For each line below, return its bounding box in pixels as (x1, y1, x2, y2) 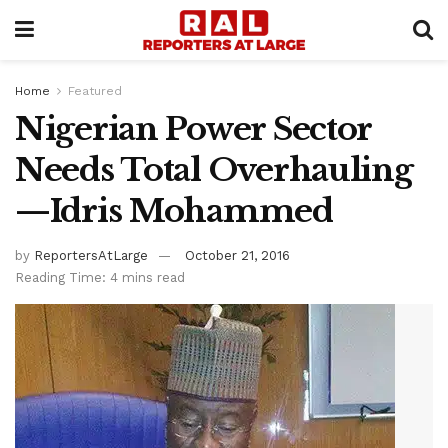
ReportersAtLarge (34, 247, 148, 263)
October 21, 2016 (185, 247, 290, 263)
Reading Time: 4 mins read (15, 269, 185, 285)
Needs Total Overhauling (15, 150, 413, 190)
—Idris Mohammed (15, 191, 333, 231)
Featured (68, 84, 122, 98)
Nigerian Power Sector (15, 109, 372, 149)
